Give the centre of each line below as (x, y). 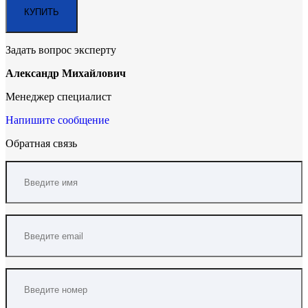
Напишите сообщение (57, 120)
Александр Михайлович (66, 74)
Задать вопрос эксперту (61, 50)
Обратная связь (41, 144)
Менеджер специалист (58, 97)
